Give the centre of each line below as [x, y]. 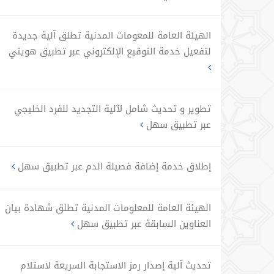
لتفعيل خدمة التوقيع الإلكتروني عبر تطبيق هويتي [110, 51]
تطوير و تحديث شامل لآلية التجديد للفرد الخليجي [113, 109]
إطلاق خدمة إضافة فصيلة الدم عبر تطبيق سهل [113, 166]
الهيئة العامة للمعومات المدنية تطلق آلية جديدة [112, 35]
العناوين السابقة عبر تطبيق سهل [143, 224]
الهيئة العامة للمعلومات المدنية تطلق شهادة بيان [108, 208]
